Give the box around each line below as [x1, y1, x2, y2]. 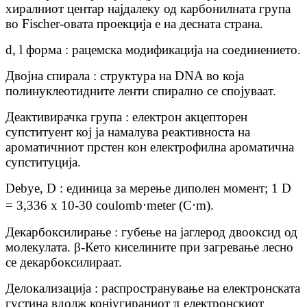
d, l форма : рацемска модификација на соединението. [5, 42, 301, 58]
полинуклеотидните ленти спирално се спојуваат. [5, 84, 276, 99]
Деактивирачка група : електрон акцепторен [5, 110, 247, 125]
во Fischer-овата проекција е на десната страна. [5, 16, 263, 32]
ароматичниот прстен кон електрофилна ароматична [5, 140, 294, 155]
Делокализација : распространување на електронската [5, 281, 300, 296]
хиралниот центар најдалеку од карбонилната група [5, 1, 291, 16]
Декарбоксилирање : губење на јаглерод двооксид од [5, 225, 297, 240]
